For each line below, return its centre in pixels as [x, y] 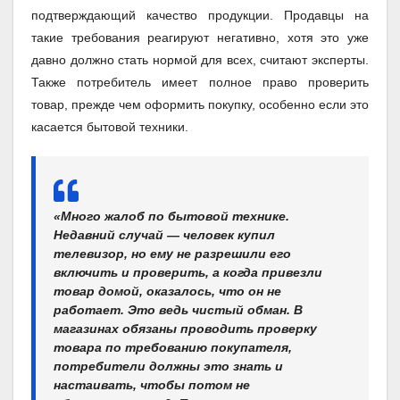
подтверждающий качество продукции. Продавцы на [200, 15]
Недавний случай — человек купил [164, 234]
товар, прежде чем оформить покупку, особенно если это [200, 104]
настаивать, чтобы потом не [152, 384]
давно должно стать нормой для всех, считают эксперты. [200, 59]
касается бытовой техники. [110, 126]
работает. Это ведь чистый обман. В [178, 309]
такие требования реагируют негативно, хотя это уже [200, 37]
